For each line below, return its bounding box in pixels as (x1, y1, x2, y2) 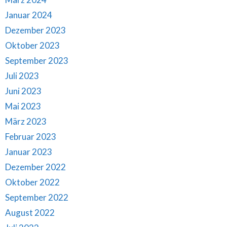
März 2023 (5, 116, 47, 127)
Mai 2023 (5, 101, 41, 112)
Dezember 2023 (5, 25, 66, 36)
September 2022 (5, 192, 68, 203)
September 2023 (5, 55, 68, 66)
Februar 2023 (5, 131, 56, 142)
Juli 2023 (5, 70, 39, 82)
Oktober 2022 (5, 177, 60, 188)
